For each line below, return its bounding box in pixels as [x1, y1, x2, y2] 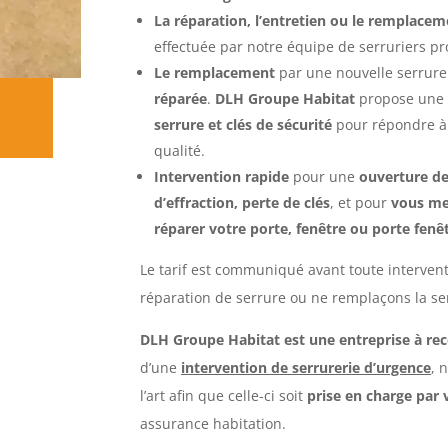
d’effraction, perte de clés [154, 192, 331, 212]
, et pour [330, 192, 388, 212]
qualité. [154, 140, 206, 160]
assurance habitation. [140, 413, 287, 433]
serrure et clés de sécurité [154, 114, 333, 134]
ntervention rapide [159, 166, 294, 186]
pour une [293, 166, 356, 186]
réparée [154, 88, 208, 108]
